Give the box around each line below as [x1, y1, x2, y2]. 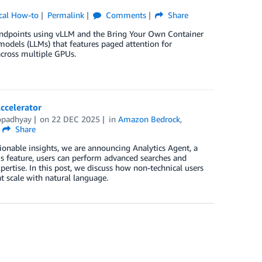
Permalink [47, 10, 84, 20]
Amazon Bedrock [118, 114, 181, 125]
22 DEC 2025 [51, 114, 101, 125]
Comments [103, 10, 146, 20]
